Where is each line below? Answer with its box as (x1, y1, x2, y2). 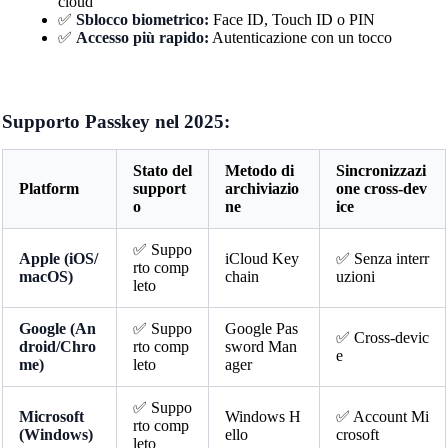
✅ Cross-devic (335, 328, 429, 346)
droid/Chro (18, 337, 96, 355)
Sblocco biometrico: (75, 10, 209, 28)
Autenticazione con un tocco (208, 28, 392, 46)
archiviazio (224, 179, 299, 197)
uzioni (335, 267, 375, 285)
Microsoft (18, 407, 84, 425)
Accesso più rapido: (75, 28, 209, 46)
